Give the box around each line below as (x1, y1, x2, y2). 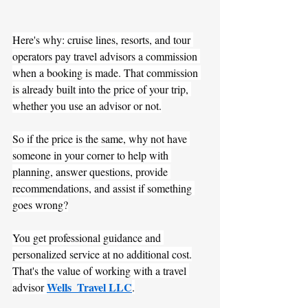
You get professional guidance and (12, 230, 164, 245)
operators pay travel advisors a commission (12, 48, 200, 63)
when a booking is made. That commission (12, 65, 201, 80)
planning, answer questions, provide (12, 164, 170, 179)
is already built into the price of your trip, (12, 81, 191, 96)
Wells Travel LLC (47, 278, 132, 295)
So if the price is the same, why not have (12, 131, 190, 146)
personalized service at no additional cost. (12, 246, 192, 261)
